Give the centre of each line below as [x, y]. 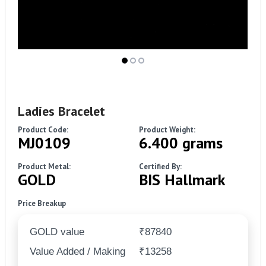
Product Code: [43, 129]
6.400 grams [181, 142]
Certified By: [160, 166]
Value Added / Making [77, 251]
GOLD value [57, 232]
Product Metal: [44, 166]
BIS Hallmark [182, 179]
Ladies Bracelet [61, 111]
